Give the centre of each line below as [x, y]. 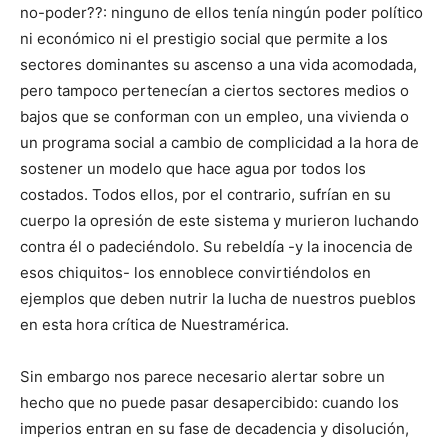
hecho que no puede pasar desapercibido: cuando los [209, 403]
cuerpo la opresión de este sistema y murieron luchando [219, 221]
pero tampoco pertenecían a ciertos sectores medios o [214, 91]
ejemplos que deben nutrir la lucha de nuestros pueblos [218, 299]
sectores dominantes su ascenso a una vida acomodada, [218, 65]
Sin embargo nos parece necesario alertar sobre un [202, 377]
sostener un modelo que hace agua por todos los [193, 169]
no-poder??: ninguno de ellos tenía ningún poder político [221, 13]
